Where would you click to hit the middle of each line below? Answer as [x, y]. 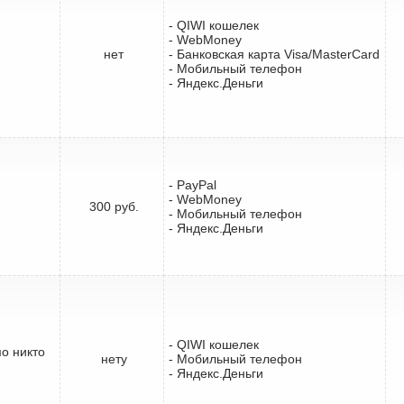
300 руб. [114, 206]
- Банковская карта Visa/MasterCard [274, 54]
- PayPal [193, 184]
